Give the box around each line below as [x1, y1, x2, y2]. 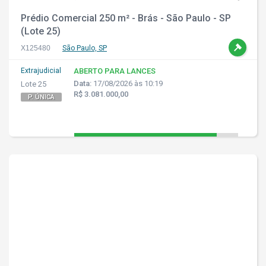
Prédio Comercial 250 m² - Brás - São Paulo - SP [21, 12, 231, 24]
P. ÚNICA [28, 93, 55, 101]
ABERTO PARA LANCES [74, 66, 156, 75]
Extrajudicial [21, 66, 61, 75]
